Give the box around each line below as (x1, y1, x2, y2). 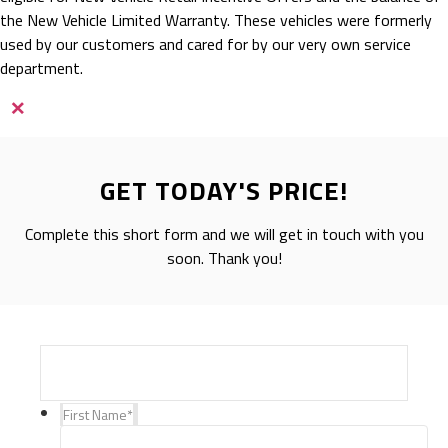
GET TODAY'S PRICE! (100, 171, 348, 211)
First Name (63, 403, 127, 425)
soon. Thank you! (166, 246, 282, 271)
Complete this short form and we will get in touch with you (24, 222, 424, 247)
